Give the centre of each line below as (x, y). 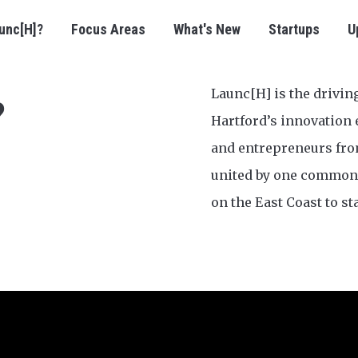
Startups (294, 29)
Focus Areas (108, 29)
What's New (207, 29)
